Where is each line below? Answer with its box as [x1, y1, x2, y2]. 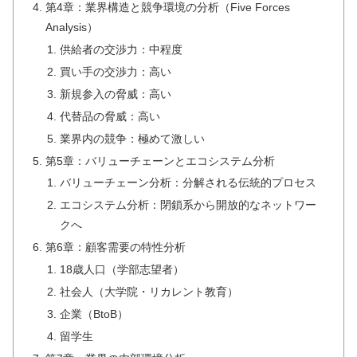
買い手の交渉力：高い [59, 65, 171, 79]
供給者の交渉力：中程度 [59, 43, 182, 57]
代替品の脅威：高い [59, 109, 160, 123]
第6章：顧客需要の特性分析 [45, 241, 186, 254]
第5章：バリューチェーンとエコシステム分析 [45, 154, 276, 167]
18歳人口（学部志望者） [59, 263, 184, 277]
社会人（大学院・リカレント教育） [59, 284, 238, 298]
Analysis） [45, 21, 99, 34]
